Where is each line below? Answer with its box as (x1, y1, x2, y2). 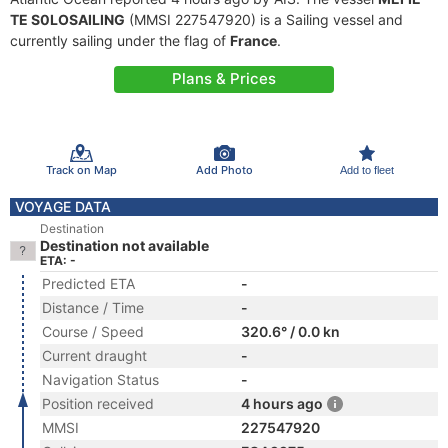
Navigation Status (42, 371, 159, 388)
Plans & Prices (172, 69, 276, 88)
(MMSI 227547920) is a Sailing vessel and (125, 11, 403, 28)
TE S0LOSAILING (10, 11, 125, 28)
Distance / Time (42, 299, 144, 316)
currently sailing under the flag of (10, 32, 230, 49)
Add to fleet (339, 163, 394, 176)
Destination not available (40, 237, 209, 254)
